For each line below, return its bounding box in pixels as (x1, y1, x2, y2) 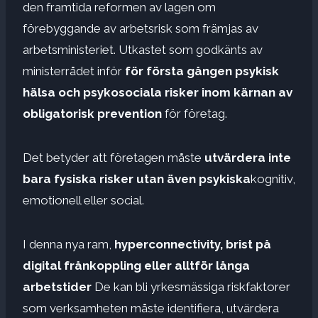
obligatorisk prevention (23, 106, 162, 121)
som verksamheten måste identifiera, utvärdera (23, 300, 279, 315)
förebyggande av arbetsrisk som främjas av (23, 21, 258, 35)
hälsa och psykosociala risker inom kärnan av (23, 84, 292, 99)
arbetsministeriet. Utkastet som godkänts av (23, 42, 263, 57)
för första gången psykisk (125, 63, 279, 78)
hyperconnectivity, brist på (114, 236, 271, 251)
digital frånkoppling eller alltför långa (23, 258, 250, 273)
